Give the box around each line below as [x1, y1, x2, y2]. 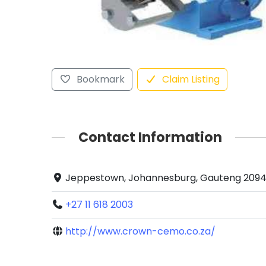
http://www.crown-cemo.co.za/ [65, 224, 216, 239]
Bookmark [76, 72, 125, 86]
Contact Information [78, 127, 222, 147]
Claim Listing [161, 72, 220, 86]
